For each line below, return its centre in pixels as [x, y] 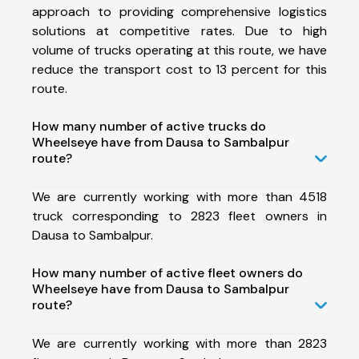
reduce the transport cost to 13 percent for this [179, 69]
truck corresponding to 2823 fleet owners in [179, 216]
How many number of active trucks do [149, 126]
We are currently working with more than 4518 [179, 196]
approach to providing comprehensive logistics [179, 11]
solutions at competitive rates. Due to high [179, 30]
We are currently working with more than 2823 [179, 343]
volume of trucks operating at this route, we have [179, 50]
